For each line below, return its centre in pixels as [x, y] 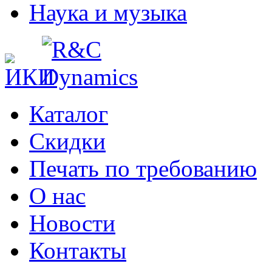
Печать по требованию [143, 168]
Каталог [69, 114]
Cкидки [67, 141]
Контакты [78, 250]
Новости [72, 223]
